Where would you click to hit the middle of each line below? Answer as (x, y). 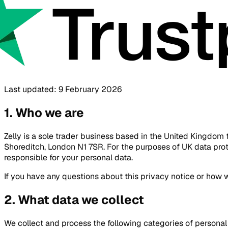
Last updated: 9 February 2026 (63, 89)
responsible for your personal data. (68, 157)
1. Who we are (44, 112)
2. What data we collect (74, 199)
